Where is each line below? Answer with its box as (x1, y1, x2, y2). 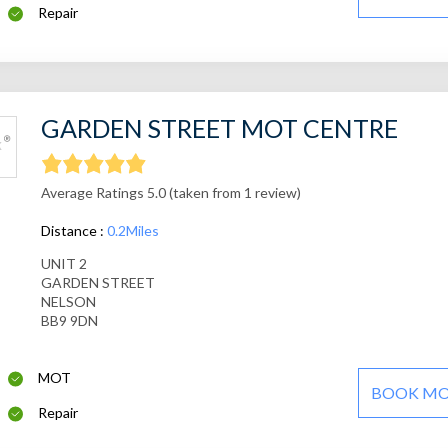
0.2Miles (106, 222, 159, 240)
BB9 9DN (40, 312, 98, 330)
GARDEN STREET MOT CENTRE (40, 113, 398, 144)
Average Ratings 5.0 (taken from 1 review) (40, 184, 301, 202)
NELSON (40, 293, 96, 311)
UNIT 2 (40, 255, 87, 273)
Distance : (40, 222, 107, 240)
